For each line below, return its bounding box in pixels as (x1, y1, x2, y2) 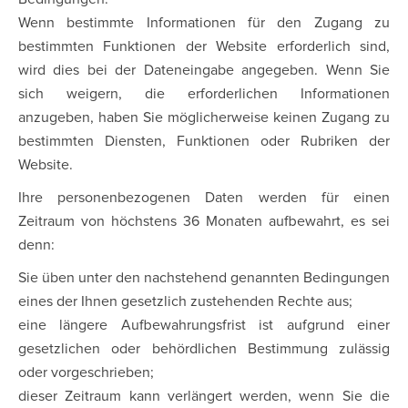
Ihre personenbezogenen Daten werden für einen (18, 190, 390, 205)
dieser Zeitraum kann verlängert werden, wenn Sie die (18, 389, 390, 403)
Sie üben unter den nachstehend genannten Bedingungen (18, 270, 390, 285)
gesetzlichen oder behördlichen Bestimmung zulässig (18, 342, 390, 356)
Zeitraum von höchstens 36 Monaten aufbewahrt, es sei (18, 214, 390, 229)
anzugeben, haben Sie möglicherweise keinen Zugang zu (18, 110, 390, 125)
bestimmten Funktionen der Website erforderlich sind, (18, 39, 390, 54)
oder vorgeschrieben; (18, 365, 154, 380)
